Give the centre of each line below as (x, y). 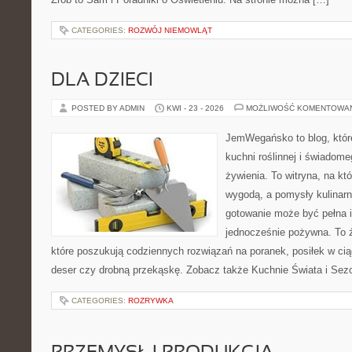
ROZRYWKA (151, 301)
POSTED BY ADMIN (109, 108)
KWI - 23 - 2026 (195, 108)
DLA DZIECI (102, 81)
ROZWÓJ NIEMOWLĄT (170, 30)
